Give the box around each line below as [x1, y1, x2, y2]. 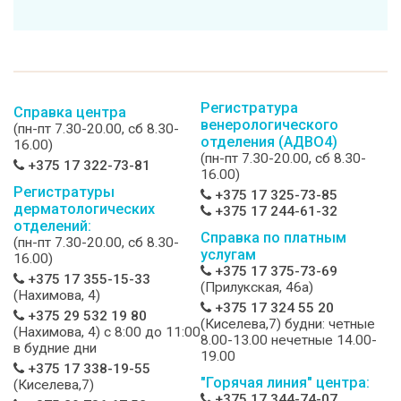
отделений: [13, 218, 91, 235]
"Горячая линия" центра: [200, 374, 370, 392]
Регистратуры [13, 183, 115, 201]
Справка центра [13, 104, 126, 122]
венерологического [200, 116, 338, 134]
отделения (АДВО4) [200, 133, 337, 151]
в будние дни [13, 340, 97, 357]
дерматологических [13, 200, 155, 218]
